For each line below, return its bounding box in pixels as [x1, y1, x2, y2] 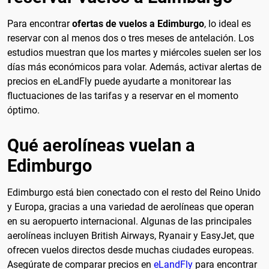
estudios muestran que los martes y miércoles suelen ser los [7, 46, 261, 58]
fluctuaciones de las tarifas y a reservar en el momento [7, 89, 238, 101]
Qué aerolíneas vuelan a [7, 134, 195, 156]
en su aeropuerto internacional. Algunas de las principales [7, 215, 252, 227]
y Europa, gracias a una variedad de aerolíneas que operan [7, 201, 254, 213]
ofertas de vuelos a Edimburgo [72, 17, 204, 29]
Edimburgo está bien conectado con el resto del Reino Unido [7, 186, 261, 198]
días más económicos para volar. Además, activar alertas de [7, 61, 261, 73]
